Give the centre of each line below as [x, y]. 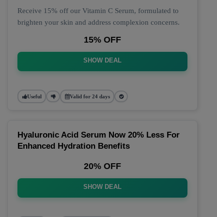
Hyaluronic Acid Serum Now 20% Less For [99, 135]
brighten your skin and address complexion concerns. [99, 22]
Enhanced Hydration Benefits [74, 146]
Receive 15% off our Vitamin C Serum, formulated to [98, 11]
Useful [34, 96]
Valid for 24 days [90, 96]
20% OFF [102, 166]
